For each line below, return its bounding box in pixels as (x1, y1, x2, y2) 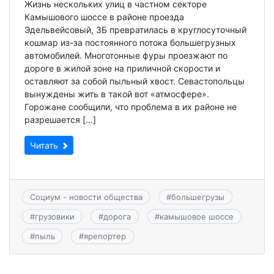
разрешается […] (24, 114, 96, 125)
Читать (30, 139, 61, 150)
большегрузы (171, 191, 224, 202)
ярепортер (83, 231, 126, 242)
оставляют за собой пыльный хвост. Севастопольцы (24, 75, 245, 86)
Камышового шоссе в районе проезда (24, 11, 184, 22)
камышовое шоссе (160, 212, 234, 222)
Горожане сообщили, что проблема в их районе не (24, 101, 237, 112)
